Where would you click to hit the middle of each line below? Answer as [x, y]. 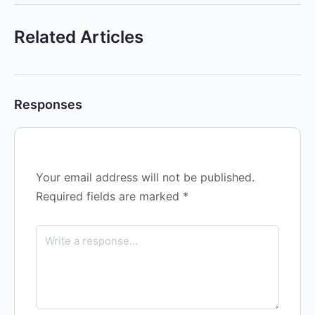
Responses [48, 104]
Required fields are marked [109, 196]
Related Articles [79, 37]
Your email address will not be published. [145, 177]
